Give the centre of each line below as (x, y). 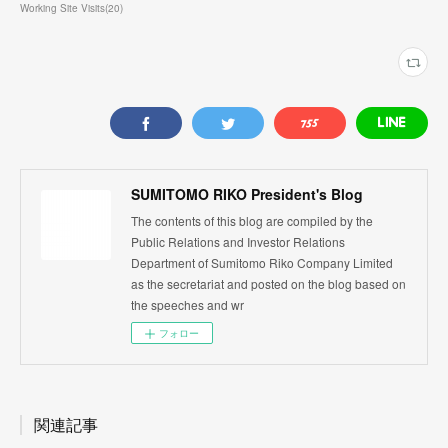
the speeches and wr (187, 305)
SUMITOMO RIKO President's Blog (247, 194)
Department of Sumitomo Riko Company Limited (262, 263)
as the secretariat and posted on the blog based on (268, 284)
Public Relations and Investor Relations (238, 242)
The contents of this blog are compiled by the (252, 221)
